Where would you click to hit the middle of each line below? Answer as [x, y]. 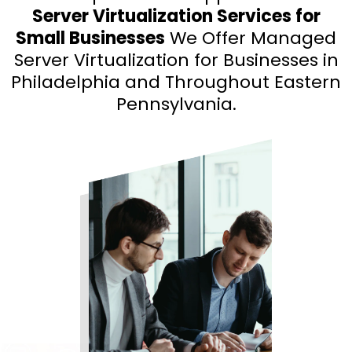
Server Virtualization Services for [176, 16]
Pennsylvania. [176, 104]
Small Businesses [90, 38]
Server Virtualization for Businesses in [176, 60]
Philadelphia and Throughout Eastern [176, 82]
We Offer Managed [251, 38]
